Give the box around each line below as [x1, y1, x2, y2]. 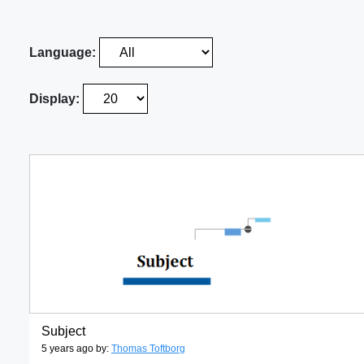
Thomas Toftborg [111, 343, 185, 355]
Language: [29, 45, 99, 60]
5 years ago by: [41, 343, 111, 355]
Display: [29, 92, 83, 106]
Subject [41, 324, 85, 339]
